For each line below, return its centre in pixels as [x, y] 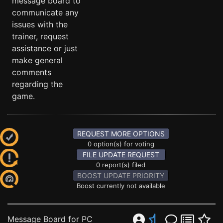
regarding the [37, 84]
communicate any [45, 12]
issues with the [40, 24]
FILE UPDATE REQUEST [121, 155]
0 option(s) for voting [121, 144]
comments [32, 72]
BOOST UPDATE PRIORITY [121, 175]
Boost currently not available [121, 186]
